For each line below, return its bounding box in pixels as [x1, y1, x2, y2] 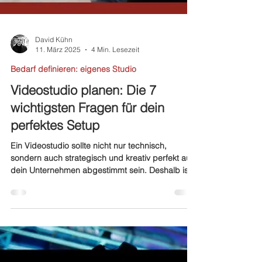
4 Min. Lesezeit [91, 120, 139, 129]
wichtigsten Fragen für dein [11, 174, 164, 191]
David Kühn [35, 110, 73, 119]
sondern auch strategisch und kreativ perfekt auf [11, 227, 193, 238]
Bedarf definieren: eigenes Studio [11, 139, 136, 149]
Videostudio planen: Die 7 [11, 157, 156, 173]
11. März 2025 [35, 120, 81, 129]
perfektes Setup [11, 192, 99, 208]
